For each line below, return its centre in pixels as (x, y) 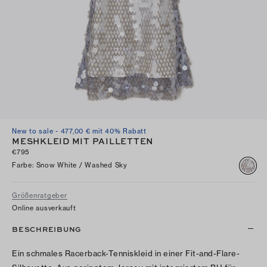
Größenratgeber (40, 195)
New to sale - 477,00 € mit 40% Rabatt (79, 131)
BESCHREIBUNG (47, 229)
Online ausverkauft (44, 208)
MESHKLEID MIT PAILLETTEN (83, 140)
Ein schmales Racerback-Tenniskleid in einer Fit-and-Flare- (126, 253)
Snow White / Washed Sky (82, 165)
